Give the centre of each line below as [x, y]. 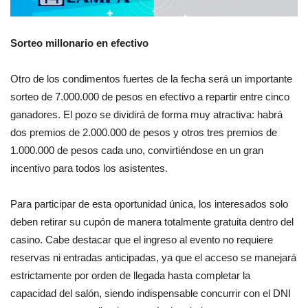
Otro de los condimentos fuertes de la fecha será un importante [151, 78]
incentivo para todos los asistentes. [89, 168]
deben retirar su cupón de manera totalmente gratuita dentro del [152, 221]
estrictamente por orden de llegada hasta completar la [130, 275]
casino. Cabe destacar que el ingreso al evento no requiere [142, 239]
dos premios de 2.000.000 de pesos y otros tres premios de [144, 132]
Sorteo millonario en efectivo [79, 43]
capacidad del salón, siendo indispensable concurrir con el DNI [151, 293]
